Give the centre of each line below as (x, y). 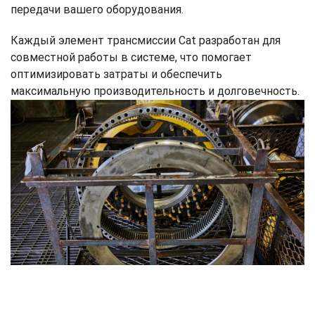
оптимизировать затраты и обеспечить (116, 74)
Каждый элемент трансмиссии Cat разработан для (146, 40)
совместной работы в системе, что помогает (131, 57)
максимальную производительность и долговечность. (155, 91)
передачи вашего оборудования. (97, 9)
